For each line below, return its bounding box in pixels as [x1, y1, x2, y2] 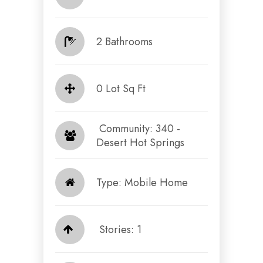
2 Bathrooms [96, 33, 153, 49]
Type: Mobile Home [96, 174, 188, 190]
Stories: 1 [99, 221, 141, 237]
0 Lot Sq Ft [96, 80, 146, 96]
